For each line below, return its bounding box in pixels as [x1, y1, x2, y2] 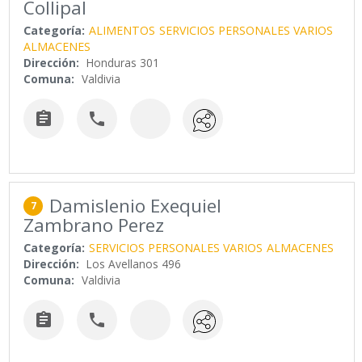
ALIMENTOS [89, 22, 156, 38]
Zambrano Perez [23, 213, 165, 238]
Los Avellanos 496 [86, 256, 182, 272]
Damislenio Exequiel [49, 193, 222, 219]
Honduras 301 [86, 54, 160, 70]
